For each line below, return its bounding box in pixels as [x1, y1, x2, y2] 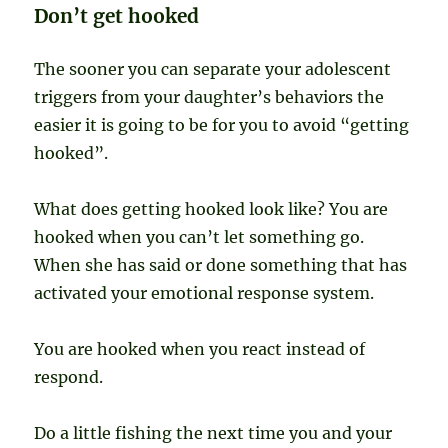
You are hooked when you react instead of [34, 339, 366, 360]
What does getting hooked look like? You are [34, 199, 389, 220]
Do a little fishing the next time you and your [34, 423, 393, 444]
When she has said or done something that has [34, 255, 408, 276]
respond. [34, 367, 104, 388]
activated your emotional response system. [34, 283, 375, 304]
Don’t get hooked [34, 4, 200, 29]
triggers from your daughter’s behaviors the [34, 87, 385, 108]
